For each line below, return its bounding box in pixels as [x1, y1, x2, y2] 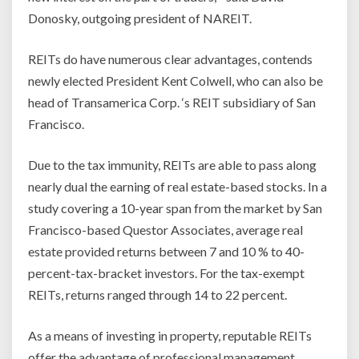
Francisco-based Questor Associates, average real [28, 222, 303, 238]
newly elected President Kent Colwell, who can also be [28, 73, 323, 89]
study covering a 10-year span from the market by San [28, 200, 322, 216]
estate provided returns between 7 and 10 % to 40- [28, 244, 305, 260]
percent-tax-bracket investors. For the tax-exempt [28, 265, 305, 281]
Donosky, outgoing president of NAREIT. [28, 10, 252, 26]
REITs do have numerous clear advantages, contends [28, 51, 313, 67]
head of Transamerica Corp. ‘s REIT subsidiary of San [28, 95, 316, 111]
